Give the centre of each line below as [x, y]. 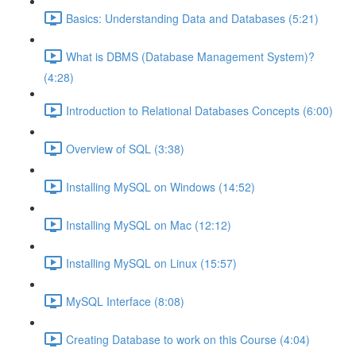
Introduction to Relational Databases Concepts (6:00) [199, 110]
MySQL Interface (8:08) [125, 301]
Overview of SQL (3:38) [125, 148]
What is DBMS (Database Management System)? [190, 56]
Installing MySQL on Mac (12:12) [149, 224]
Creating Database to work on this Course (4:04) [188, 339]
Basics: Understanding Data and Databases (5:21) [192, 18]
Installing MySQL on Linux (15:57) [151, 263]
